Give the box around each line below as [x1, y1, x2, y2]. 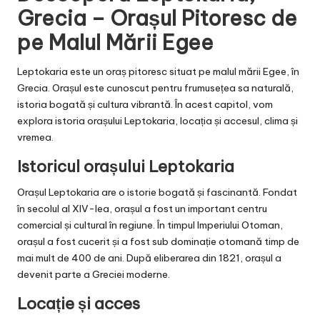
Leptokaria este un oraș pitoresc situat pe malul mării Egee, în [17, 65, 299, 79]
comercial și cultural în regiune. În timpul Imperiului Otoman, [17, 219, 283, 232]
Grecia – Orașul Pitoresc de [17, 5, 297, 32]
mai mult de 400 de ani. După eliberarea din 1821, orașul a [17, 251, 281, 265]
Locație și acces [17, 294, 140, 314]
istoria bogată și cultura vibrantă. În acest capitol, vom [17, 98, 273, 111]
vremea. [17, 131, 54, 144]
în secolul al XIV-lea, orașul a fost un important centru [17, 202, 267, 216]
